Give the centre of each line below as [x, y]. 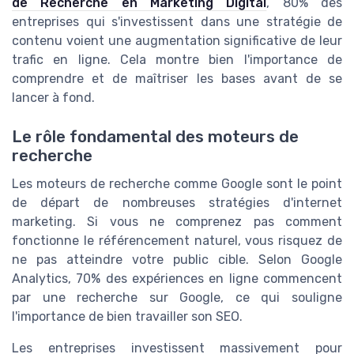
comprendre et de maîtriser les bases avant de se [177, 79]
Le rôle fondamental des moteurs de [155, 136]
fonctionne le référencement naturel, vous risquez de [177, 240]
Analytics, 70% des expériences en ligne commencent [177, 278]
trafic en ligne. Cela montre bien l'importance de [177, 60]
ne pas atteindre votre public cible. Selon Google [177, 259]
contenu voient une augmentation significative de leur [177, 41]
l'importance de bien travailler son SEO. [127, 316]
